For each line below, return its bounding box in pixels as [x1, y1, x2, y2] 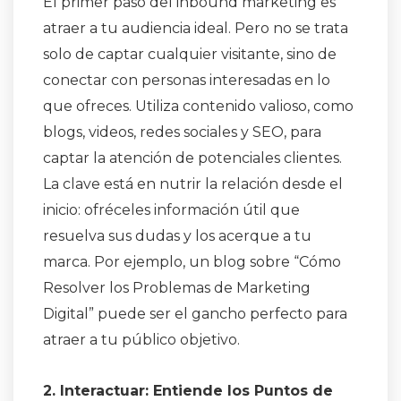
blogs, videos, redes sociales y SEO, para [43, 124, 321, 141]
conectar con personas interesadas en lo [43, 72, 330, 90]
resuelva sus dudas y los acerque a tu [43, 227, 311, 245]
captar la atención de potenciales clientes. [43, 149, 342, 167]
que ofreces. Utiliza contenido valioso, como [43, 98, 354, 115]
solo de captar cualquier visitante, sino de [43, 46, 337, 64]
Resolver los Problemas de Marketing [43, 279, 311, 297]
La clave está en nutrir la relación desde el [43, 175, 343, 193]
